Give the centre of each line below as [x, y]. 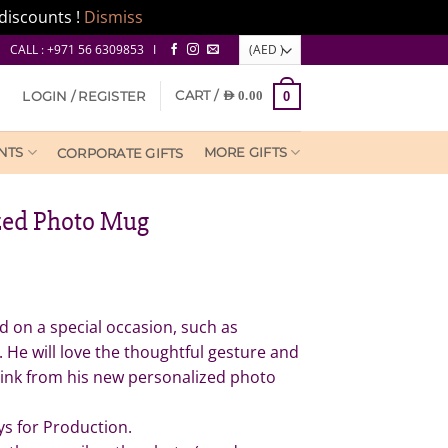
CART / [198, 96]
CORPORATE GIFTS [120, 153]
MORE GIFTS [245, 152]
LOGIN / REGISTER [84, 96]
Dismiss [113, 17]
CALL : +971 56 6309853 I [83, 50]
